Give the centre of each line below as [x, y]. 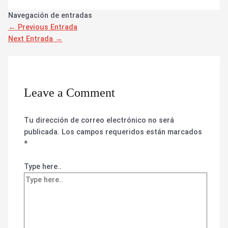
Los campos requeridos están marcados [132, 132]
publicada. [42, 132]
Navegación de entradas [50, 15]
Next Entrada [31, 38]
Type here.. [43, 167]
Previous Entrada [46, 27]
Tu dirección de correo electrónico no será [99, 120]
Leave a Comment [70, 92]
